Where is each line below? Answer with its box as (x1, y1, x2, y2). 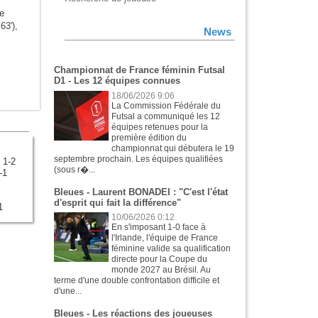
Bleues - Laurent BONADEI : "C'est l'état (54, 186, 228, 197)
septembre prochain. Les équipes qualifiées (54, 153, 223, 164)
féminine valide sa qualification (111, 243, 231, 254)
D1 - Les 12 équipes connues (54, 75, 180, 87)
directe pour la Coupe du (111, 254, 208, 265)
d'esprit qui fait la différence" (54, 197, 181, 208)
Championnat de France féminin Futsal (54, 65, 225, 76)
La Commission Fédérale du (111, 100, 221, 111)
